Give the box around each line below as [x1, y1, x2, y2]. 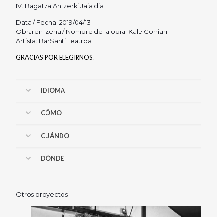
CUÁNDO [41, 131, 69, 139]
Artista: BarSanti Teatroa [16, 36, 92, 45]
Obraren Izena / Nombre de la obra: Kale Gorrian [16, 27, 167, 35]
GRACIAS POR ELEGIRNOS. [16, 53, 94, 61]
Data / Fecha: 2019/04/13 [16, 18, 91, 26]
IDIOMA [41, 86, 65, 94]
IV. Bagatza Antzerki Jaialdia [16, 1, 104, 10]
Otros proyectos [16, 190, 68, 198]
